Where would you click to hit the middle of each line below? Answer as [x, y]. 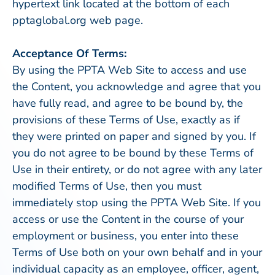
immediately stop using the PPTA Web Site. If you [137, 203]
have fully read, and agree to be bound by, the [128, 103]
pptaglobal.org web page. [78, 20]
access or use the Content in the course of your [128, 219]
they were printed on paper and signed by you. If [134, 136]
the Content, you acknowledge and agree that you [137, 87]
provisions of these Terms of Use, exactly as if [126, 120]
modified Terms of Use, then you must [107, 186]
